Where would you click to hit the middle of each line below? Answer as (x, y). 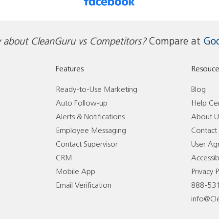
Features (69, 69)
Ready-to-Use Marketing (96, 89)
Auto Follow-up (81, 103)
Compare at (175, 42)
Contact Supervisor (87, 144)
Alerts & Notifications (90, 117)
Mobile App (75, 172)
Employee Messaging (91, 131)
